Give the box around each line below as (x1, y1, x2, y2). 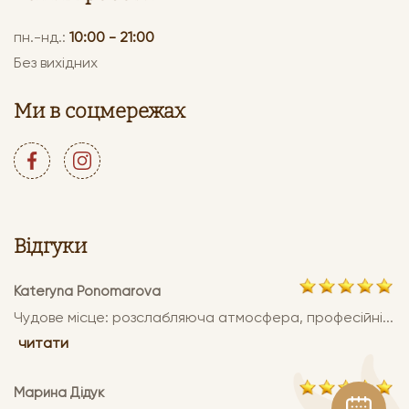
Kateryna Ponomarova (14, 283, 161, 300)
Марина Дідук (14, 384, 104, 402)
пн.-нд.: (14, 28, 69, 47)
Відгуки (14, 234, 87, 259)
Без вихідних (14, 54, 98, 72)
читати (18, 334, 68, 352)
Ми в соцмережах (14, 99, 185, 124)
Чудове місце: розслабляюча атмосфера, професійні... (14, 309, 393, 327)
